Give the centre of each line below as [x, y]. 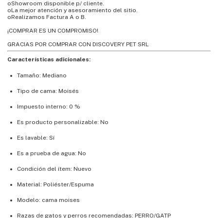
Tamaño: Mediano [42, 75]
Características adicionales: [49, 59]
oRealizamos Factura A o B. [47, 17]
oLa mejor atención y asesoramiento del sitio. [73, 10]
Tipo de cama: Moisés [48, 91]
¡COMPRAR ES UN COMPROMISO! [53, 31]
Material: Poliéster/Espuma [55, 184]
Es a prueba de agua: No [52, 153]
